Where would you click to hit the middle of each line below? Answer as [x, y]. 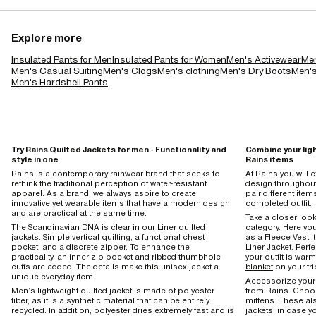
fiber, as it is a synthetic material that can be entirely [110, 300]
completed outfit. [279, 203]
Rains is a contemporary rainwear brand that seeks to [116, 173]
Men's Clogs [130, 71]
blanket [259, 266]
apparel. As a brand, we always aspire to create [104, 193]
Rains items [269, 159]
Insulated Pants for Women [169, 59]
